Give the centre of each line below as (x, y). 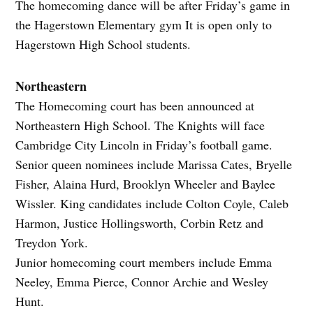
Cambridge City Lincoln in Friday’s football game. (144, 145)
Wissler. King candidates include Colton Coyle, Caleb (152, 204)
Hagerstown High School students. (103, 44)
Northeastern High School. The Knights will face (140, 125)
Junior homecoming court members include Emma (144, 262)
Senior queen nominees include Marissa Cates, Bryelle (154, 165)
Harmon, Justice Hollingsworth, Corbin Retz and (140, 223)
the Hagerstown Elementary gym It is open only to (144, 25)
